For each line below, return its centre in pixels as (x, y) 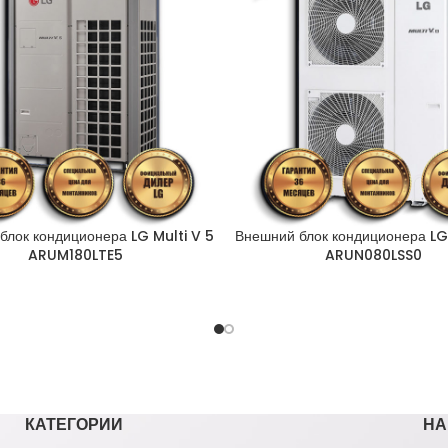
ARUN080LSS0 (373, 255)
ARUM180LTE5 (75, 255)
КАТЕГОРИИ (74, 424)
